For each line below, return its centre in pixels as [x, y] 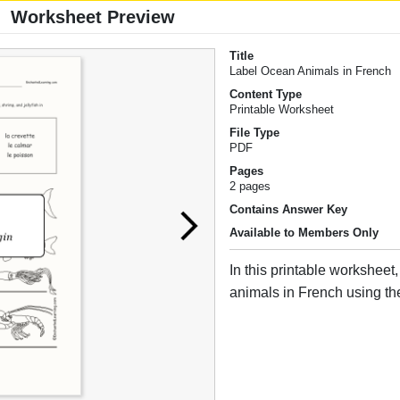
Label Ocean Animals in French [311, 71]
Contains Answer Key [289, 210]
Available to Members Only [304, 233]
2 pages [250, 187]
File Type [255, 133]
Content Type [266, 95]
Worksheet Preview [93, 17]
